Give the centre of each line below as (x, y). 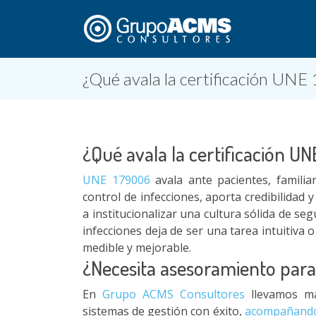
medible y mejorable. (137, 248)
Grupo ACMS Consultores (171, 294)
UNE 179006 (116, 180)
